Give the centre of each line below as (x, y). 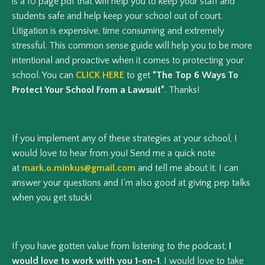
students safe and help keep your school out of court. (117, 16)
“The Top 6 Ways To (195, 75)
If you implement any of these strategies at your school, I (125, 139)
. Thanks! (182, 90)
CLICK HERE (100, 75)
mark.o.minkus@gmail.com (79, 168)
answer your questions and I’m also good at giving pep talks (131, 183)
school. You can (44, 75)
